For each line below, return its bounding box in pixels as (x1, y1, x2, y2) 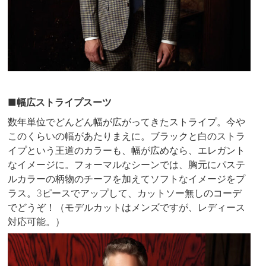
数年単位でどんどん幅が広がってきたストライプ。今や (8, 115, 246, 128)
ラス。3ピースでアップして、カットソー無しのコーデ (8, 186, 242, 199)
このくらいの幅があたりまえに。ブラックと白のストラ (8, 129, 246, 142)
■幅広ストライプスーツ (8, 96, 112, 109)
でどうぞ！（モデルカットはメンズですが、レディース (8, 201, 246, 213)
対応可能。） (8, 215, 65, 227)
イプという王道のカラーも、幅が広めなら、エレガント (8, 144, 246, 156)
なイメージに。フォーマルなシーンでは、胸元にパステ (8, 158, 246, 170)
